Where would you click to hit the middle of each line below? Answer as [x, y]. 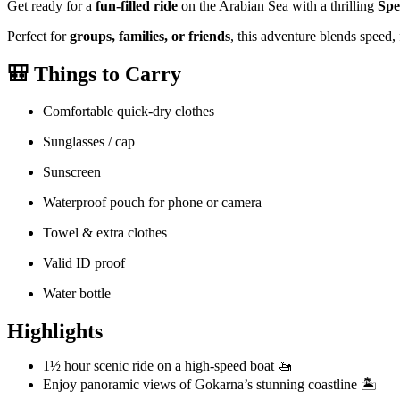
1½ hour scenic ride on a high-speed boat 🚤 [167, 366]
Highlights [55, 332]
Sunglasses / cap [89, 142]
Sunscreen [72, 172]
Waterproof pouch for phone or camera [152, 203]
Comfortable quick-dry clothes [129, 112]
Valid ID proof [84, 263]
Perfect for [38, 36]
